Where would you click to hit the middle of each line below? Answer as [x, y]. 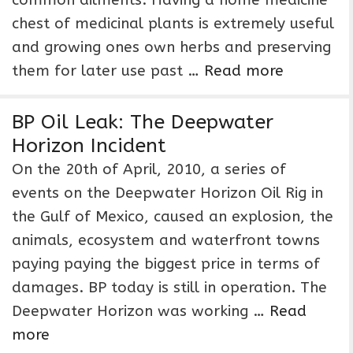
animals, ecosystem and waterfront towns [166, 240]
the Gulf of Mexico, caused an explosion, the [173, 217]
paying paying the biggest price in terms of [166, 264]
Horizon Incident [89, 146]
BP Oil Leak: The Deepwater [143, 122]
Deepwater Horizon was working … [141, 311]
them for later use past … [108, 71]
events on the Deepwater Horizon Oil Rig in [167, 193]
